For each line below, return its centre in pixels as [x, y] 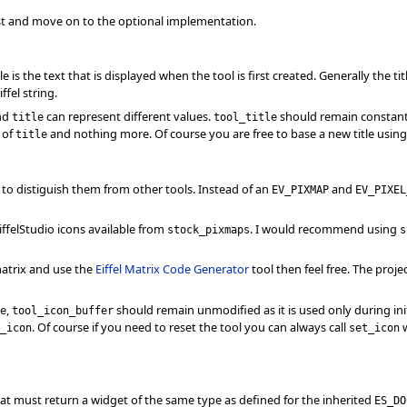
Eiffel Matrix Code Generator [172, 269]
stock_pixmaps [208, 229]
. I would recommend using [325, 228]
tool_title [245, 116]
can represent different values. [129, 116]
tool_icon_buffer [63, 310]
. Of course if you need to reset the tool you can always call [190, 327]
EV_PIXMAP [300, 189]
